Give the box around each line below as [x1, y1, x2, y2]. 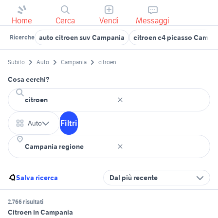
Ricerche [10, 34, 35, 41]
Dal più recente [109, 173, 158, 182]
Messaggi [136, 16, 170, 25]
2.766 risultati [8, 198, 43, 206]
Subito [8, 58, 25, 66]
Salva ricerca [16, 173, 58, 182]
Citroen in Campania [8, 208, 73, 217]
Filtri [60, 118, 77, 128]
